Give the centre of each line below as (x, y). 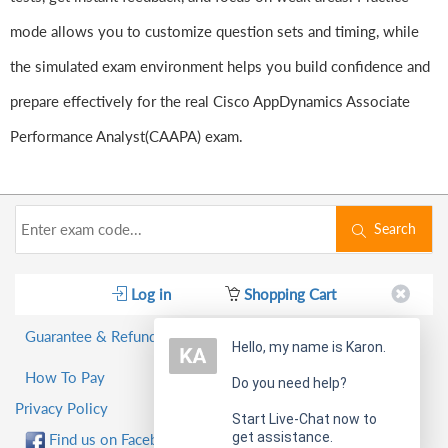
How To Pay (65, 377)
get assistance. (282, 437)
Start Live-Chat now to (304, 419)
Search (391, 229)
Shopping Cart (288, 294)
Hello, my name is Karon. (309, 347)
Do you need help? (289, 383)
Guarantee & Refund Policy (113, 336)
